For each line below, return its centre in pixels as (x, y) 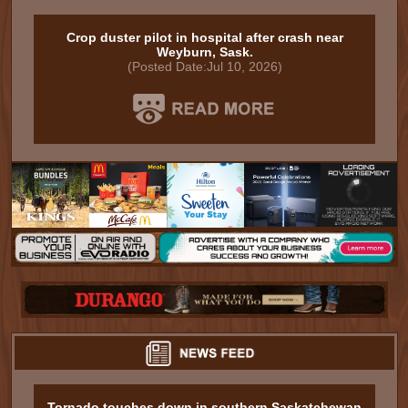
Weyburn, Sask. (204, 52)
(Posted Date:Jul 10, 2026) (204, 66)
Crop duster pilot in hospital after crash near (204, 37)
